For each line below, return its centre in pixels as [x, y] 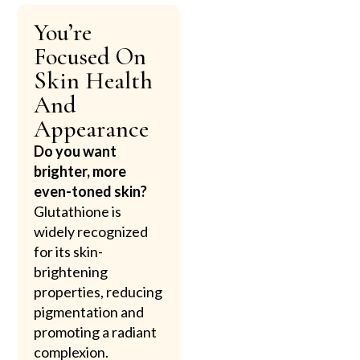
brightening [71, 272]
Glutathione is [78, 212]
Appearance [92, 129]
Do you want [76, 151]
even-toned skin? [91, 192]
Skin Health [94, 81]
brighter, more [80, 172]
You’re [63, 33]
